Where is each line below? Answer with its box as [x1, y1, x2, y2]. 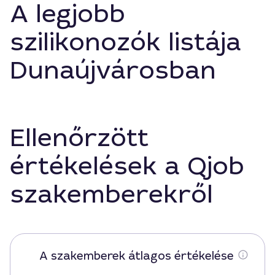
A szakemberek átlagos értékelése [39, 249, 234, 263]
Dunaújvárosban [10, 55, 216, 87]
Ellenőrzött [10, 122, 149, 154]
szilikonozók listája [10, 26, 241, 58]
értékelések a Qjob [10, 150, 244, 182]
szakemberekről [10, 179, 213, 211]
